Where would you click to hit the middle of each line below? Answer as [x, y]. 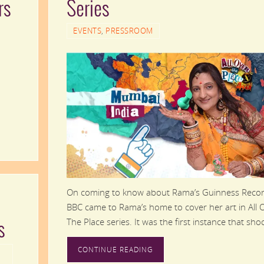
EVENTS [87, 31]
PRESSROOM [129, 31]
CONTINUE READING [115, 249]
